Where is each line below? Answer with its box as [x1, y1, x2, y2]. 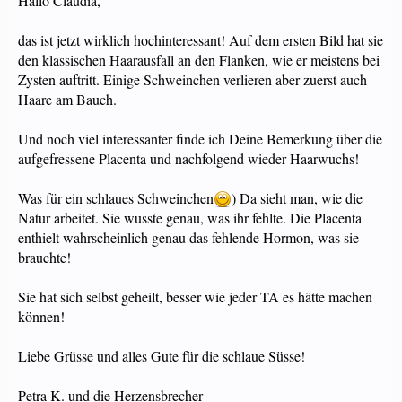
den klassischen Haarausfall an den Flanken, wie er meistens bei [18, 50, 380, 69]
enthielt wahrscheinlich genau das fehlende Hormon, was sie [18, 228, 359, 247]
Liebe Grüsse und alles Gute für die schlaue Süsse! [18, 346, 305, 365]
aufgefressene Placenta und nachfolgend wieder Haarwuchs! [18, 149, 359, 168]
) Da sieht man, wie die [232, 188, 363, 207]
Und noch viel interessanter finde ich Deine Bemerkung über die [18, 129, 382, 148]
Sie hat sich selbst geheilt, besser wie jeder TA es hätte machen [18, 287, 372, 306]
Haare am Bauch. [18, 90, 117, 109]
